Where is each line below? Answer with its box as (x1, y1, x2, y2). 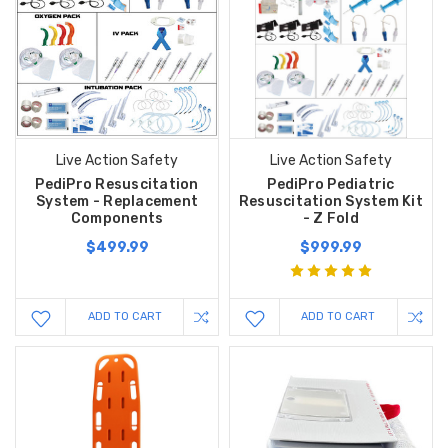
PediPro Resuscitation (35, 175, 199, 193)
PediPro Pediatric (267, 175, 395, 193)
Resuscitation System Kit (238, 192, 423, 210)
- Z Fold (302, 209, 359, 227)
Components (70, 209, 164, 227)
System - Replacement (36, 192, 198, 210)
